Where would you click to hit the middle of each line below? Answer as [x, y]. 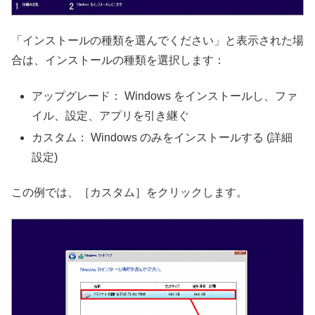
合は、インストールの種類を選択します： [118, 60]
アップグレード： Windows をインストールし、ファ [165, 96]
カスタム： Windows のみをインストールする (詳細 [162, 137]
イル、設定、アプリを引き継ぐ [111, 115]
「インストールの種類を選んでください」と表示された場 [157, 41]
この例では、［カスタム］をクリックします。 [129, 193]
